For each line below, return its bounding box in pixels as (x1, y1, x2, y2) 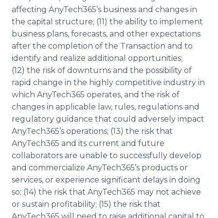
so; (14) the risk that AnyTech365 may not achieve (12, 187, 201, 197)
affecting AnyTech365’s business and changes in (12, 5, 197, 14)
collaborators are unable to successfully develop (12, 151, 201, 160)
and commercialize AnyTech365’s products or (12, 163, 188, 172)
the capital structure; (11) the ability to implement (12, 17, 203, 26)
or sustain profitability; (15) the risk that (12, 200, 161, 209)
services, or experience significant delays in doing (12, 175, 200, 184)
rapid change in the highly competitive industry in (12, 78, 205, 87)
